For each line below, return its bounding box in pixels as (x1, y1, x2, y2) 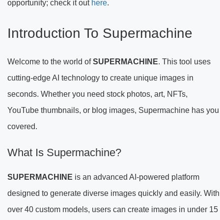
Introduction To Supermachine (7, 25, 192, 41)
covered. (7, 122, 37, 131)
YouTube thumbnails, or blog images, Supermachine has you (7, 106, 219, 114)
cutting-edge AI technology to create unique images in (7, 73, 193, 82)
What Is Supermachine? (7, 146, 121, 159)
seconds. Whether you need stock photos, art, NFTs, (7, 89, 188, 98)
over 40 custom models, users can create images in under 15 (7, 205, 218, 214)
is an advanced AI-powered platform (73, 172, 199, 181)
